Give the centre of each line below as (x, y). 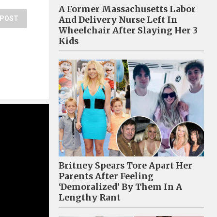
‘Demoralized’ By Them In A (120, 187)
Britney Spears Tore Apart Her (125, 165)
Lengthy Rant (90, 197)
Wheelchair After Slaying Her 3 (128, 30)
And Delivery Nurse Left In (118, 20)
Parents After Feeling (106, 176)
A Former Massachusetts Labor (127, 9)
